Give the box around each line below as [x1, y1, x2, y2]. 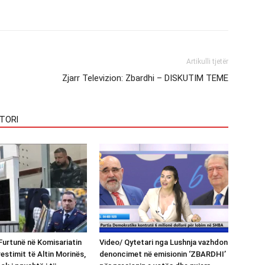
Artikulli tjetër [186, 57, 228, 66]
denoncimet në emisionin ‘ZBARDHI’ [99, 249, 226, 258]
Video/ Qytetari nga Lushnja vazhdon [99, 237, 228, 247]
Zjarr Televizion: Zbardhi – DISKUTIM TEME [62, 72, 228, 83]
